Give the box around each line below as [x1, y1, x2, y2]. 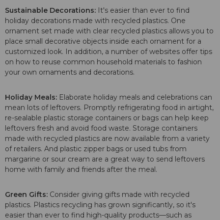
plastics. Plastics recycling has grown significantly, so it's [5, 200, 195, 210]
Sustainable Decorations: [5, 6, 96, 15]
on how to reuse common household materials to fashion [5, 57, 202, 67]
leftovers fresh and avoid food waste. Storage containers [5, 124, 197, 133]
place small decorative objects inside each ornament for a [5, 37, 201, 46]
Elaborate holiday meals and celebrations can [59, 93, 212, 102]
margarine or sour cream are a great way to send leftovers [5, 155, 205, 164]
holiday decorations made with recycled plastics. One [5, 16, 186, 26]
